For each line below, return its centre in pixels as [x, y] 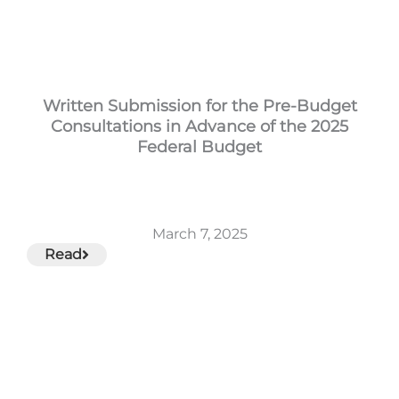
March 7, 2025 [199, 234]
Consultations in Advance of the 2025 [199, 126]
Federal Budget [199, 147]
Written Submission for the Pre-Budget [199, 106]
